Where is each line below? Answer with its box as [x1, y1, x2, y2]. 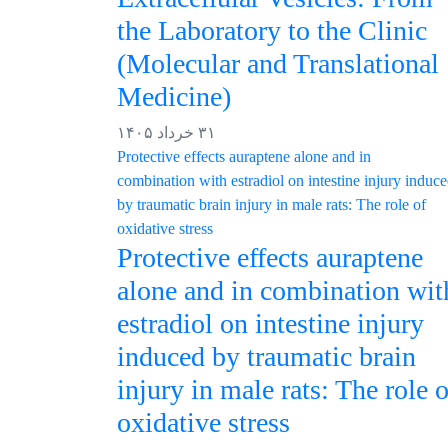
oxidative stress [117, 407, 290, 438]
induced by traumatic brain [117, 341, 416, 372]
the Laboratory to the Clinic [117, 15, 427, 46]
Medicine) [117, 81, 231, 112]
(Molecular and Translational [117, 48, 439, 79]
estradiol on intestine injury [117, 308, 424, 339]
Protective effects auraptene [117, 242, 423, 273]
